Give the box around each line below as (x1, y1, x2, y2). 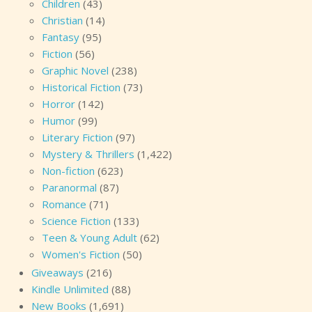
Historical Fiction (42, 80, 120, 95)
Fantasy (42, 30, 79, 45)
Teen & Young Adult (42, 231, 137, 245)
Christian (42, 13, 83, 28)
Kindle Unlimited (31, 282, 109, 297)
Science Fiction (42, 214, 111, 228)
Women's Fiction (42, 247, 120, 262)
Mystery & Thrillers (42, 147, 134, 162)
